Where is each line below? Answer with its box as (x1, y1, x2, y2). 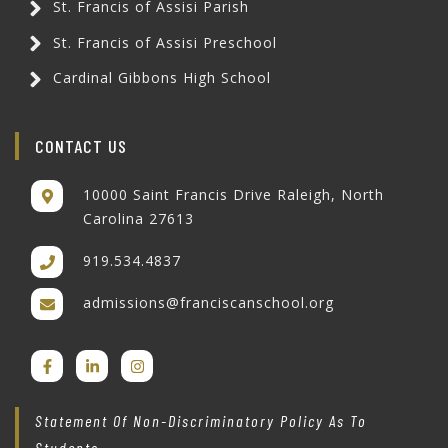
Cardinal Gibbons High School (53, 68, 271, 88)
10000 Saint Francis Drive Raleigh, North (83, 185, 277, 205)
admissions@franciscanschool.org (83, 293, 334, 313)
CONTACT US (35, 135, 127, 158)
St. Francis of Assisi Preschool (53, 32, 277, 52)
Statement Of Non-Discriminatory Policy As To (35, 411, 367, 431)
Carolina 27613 (83, 209, 194, 229)
